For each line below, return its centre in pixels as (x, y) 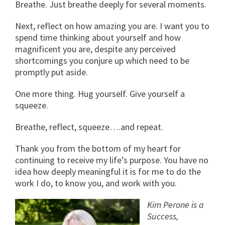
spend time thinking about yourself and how (98, 37)
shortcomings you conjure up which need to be (102, 60)
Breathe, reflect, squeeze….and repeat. (89, 127)
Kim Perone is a (176, 204)
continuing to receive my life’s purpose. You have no (112, 160)
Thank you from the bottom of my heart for (98, 148)
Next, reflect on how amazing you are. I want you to (112, 26)
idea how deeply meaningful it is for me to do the (108, 171)
